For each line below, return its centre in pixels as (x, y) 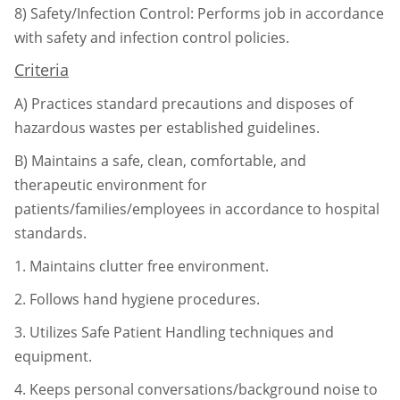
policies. (262, 37)
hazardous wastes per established (131, 127)
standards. (50, 233)
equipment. (53, 356)
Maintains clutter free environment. (149, 266)
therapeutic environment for (111, 184)
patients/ (45, 208)
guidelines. (283, 127)
